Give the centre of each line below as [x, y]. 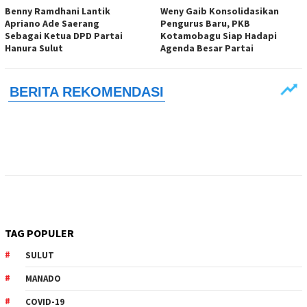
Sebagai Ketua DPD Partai [64, 36]
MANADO [43, 279]
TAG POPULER [39, 233]
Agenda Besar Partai [207, 48]
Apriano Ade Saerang [52, 24]
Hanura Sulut [34, 48]
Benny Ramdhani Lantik [58, 11]
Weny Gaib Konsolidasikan [220, 11]
